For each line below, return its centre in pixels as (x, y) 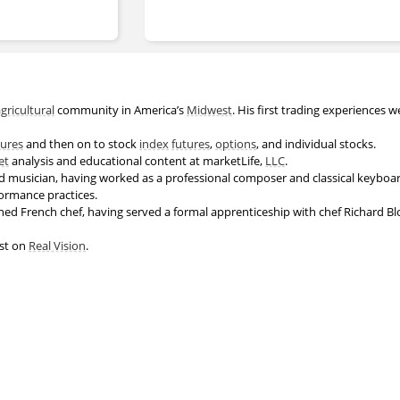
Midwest (209, 109)
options (236, 143)
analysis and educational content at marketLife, (137, 160)
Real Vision (57, 245)
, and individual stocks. (317, 143)
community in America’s (121, 109)
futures (191, 143)
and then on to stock (81, 143)
